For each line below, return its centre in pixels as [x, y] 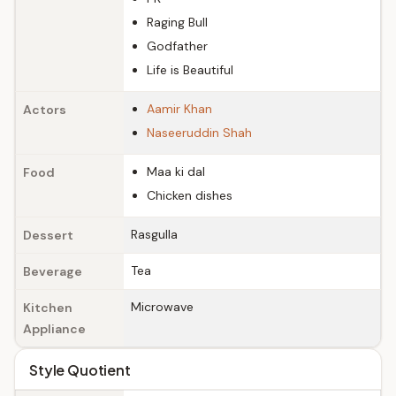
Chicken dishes [190, 195]
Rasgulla [154, 234]
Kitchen [48, 308]
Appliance [54, 329]
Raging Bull [177, 22]
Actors [45, 110]
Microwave [162, 307]
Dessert [48, 235]
